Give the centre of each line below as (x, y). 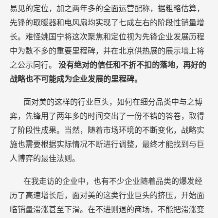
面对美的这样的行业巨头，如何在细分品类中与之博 (113, 102)
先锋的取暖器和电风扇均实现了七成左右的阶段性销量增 (107, 23)
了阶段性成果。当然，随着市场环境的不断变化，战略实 (107, 130)
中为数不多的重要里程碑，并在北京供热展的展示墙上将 (107, 51)
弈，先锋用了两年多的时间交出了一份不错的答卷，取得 (107, 116)
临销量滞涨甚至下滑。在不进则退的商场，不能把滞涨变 (107, 210)
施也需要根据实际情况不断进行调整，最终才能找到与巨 (107, 145)
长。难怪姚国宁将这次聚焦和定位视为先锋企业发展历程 (107, 37)
